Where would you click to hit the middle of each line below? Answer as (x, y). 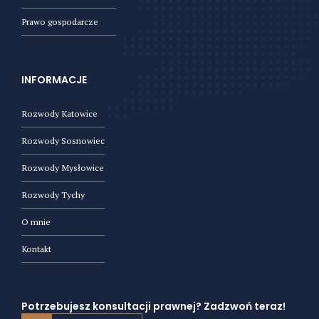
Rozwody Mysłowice (63, 167)
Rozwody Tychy (53, 194)
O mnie (36, 221)
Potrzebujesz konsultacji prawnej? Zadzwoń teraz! (153, 307)
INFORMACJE (54, 79)
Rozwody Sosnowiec (63, 140)
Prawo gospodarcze (60, 22)
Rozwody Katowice (59, 113)
